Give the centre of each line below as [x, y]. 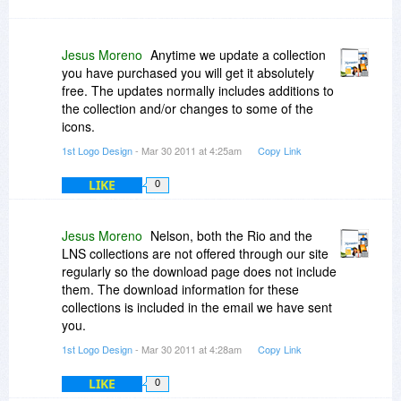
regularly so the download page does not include [199, 272]
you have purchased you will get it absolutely [188, 73]
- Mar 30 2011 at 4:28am [188, 350]
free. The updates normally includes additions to [198, 91]
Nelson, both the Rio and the [231, 236]
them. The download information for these [180, 290]
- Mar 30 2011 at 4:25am [188, 151]
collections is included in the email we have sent [197, 307]
